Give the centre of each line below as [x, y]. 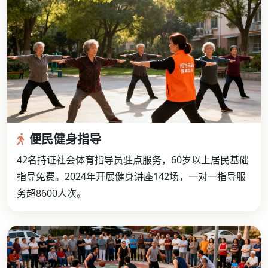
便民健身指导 [65, 139]
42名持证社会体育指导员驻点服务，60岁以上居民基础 [133, 160]
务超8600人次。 [51, 194]
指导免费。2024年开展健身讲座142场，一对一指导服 [131, 177]
